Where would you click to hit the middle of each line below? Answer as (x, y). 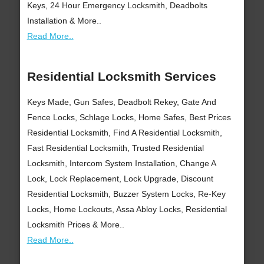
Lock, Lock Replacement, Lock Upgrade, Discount (120, 179)
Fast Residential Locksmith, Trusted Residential (115, 148)
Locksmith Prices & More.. (75, 225)
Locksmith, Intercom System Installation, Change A (121, 164)
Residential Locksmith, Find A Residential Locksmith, (124, 133)
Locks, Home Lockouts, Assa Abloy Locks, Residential (127, 209)
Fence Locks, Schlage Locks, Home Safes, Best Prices (129, 118)
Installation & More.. (64, 20)
